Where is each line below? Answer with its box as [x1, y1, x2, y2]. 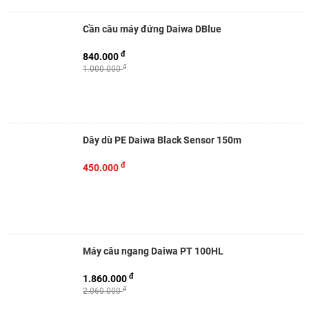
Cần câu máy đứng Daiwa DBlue [83, 23, 221, 34]
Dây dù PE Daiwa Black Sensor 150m [83, 134, 241, 146]
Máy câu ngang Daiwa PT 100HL [83, 246, 223, 257]
